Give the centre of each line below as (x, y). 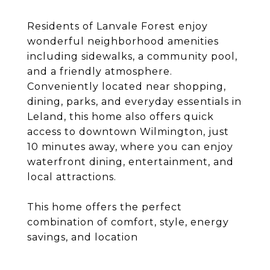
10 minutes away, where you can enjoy (130, 147)
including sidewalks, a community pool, (132, 56)
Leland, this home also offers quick (121, 117)
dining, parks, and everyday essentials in (134, 102)
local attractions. (72, 177)
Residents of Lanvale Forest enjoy (118, 26)
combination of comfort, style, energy (128, 222)
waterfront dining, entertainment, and (130, 162)
